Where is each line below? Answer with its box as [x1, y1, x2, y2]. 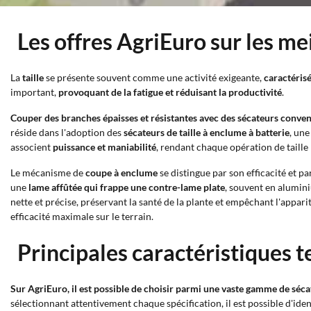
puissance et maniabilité [53, 141, 156, 153]
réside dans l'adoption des [10, 126, 124, 138]
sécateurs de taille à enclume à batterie [124, 126, 289, 138]
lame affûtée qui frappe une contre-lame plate [28, 181, 225, 193]
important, [10, 86, 58, 98]
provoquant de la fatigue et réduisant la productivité [58, 86, 282, 98]
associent [10, 141, 53, 153]
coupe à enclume [85, 167, 158, 178]
